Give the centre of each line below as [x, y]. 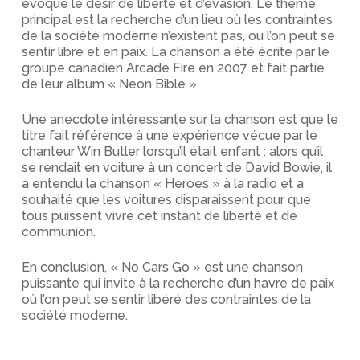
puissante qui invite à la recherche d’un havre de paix [178, 283]
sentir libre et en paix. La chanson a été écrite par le [175, 52]
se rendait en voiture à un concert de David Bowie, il [176, 168]
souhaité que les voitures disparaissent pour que [166, 200]
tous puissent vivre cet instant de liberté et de [159, 216]
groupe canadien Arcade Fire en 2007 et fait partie [173, 68]
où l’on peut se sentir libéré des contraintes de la [166, 299]
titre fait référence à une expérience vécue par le [169, 135]
